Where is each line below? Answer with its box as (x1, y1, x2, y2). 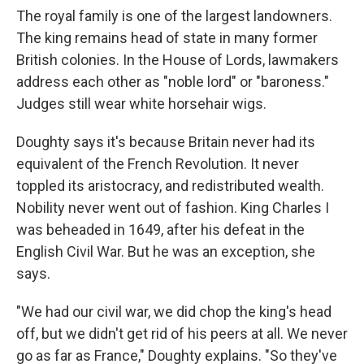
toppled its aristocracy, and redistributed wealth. (16, 177, 324, 195)
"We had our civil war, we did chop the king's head (16, 303, 331, 321)
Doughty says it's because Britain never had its (16, 133, 315, 151)
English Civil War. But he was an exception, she (16, 243, 315, 261)
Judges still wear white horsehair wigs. (16, 95, 266, 113)
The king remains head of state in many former (16, 29, 318, 47)
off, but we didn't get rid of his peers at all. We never (16, 325, 348, 343)
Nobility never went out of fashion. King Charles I (16, 199, 329, 217)
